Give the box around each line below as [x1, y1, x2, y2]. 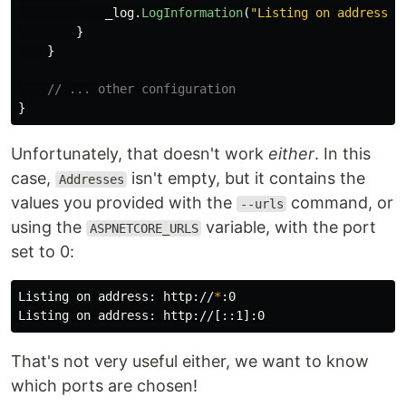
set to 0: [11, 242, 74, 261]
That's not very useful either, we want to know [11, 352, 369, 371]
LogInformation [141, 5, 243, 20]
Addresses [58, 172, 124, 187]
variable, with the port [201, 217, 377, 237]
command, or [286, 193, 394, 212]
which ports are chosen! [11, 376, 198, 395]
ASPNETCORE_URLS [89, 221, 198, 236]
